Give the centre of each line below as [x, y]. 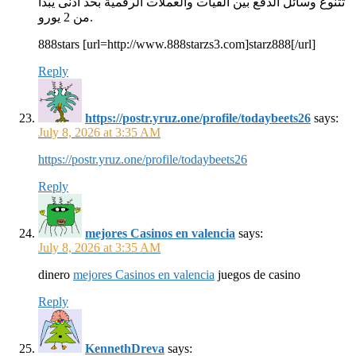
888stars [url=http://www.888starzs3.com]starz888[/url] [177, 44]
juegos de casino [257, 275]
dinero [56, 275]
